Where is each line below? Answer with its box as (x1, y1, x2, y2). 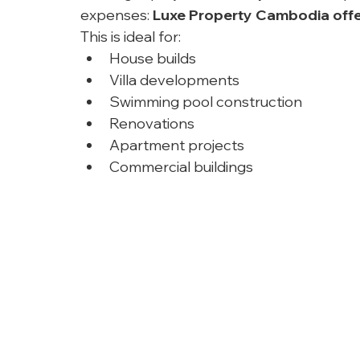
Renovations (109, 114, 194, 133)
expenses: (80, 6, 153, 25)
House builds (109, 49, 196, 68)
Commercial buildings (109, 157, 253, 177)
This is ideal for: (80, 27, 181, 47)
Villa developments (109, 71, 239, 90)
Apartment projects (109, 136, 244, 155)
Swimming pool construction (109, 92, 302, 112)
